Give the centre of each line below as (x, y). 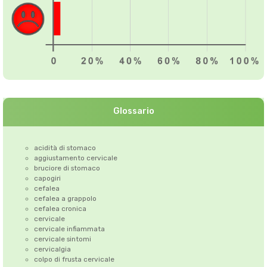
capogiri (47, 178)
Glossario (133, 111)
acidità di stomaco (65, 148)
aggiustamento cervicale (75, 158)
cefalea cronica (60, 209)
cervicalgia (52, 249)
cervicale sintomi (62, 239)
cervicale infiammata (69, 229)
